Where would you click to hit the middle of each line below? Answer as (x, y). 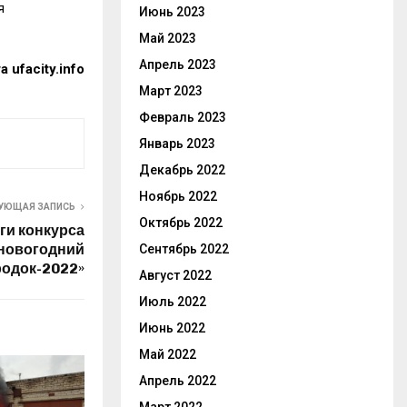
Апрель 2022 (178, 381)
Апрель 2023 (178, 65)
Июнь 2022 (172, 328)
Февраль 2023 (183, 117)
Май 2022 (168, 354)
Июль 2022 (173, 302)
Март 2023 (171, 91)
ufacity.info (48, 69)
